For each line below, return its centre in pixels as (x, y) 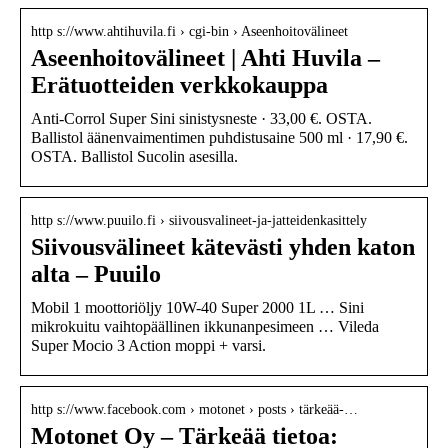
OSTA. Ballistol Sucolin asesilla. (134, 156)
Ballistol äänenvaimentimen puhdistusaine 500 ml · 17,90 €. (219, 137)
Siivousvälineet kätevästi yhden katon (223, 246)
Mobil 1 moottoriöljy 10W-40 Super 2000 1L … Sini (197, 307)
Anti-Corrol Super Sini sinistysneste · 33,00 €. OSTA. (201, 118)
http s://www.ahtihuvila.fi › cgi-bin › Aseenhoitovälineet (189, 31)
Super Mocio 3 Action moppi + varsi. (148, 345)
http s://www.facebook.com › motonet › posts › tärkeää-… (194, 409)
